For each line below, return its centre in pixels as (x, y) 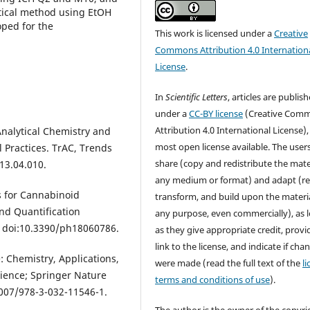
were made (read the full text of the (229, 263)
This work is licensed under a (215, 34)
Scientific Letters (197, 97)
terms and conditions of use (213, 280)
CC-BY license (216, 114)
